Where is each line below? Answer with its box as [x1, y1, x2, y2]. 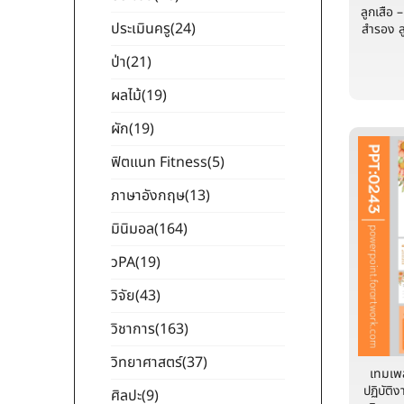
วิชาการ [111, 318, 155, 340]
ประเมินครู [111, 18, 170, 40]
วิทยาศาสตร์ [111, 352, 182, 373]
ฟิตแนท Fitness [111, 151, 207, 173]
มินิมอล [111, 218, 154, 240]
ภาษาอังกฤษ [111, 185, 185, 207]
